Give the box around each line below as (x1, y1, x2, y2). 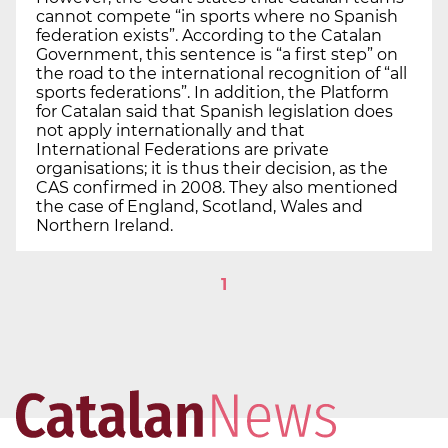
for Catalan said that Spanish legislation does (36, 101, 393, 121)
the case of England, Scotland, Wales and (36, 196, 363, 216)
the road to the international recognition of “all (36, 63, 407, 83)
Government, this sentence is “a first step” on (36, 44, 398, 64)
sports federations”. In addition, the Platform (36, 82, 389, 102)
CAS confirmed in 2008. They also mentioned (36, 177, 398, 197)
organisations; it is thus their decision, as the (36, 158, 388, 178)
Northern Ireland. (36, 215, 173, 235)
